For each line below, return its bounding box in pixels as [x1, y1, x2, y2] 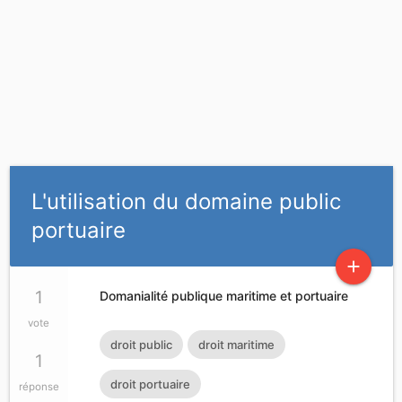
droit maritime [197, 337, 275, 353]
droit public [109, 337, 172, 353]
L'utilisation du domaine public [31, 188, 341, 215]
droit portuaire [109, 377, 190, 392]
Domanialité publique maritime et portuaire [99, 288, 348, 304]
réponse [18, 380, 59, 394]
